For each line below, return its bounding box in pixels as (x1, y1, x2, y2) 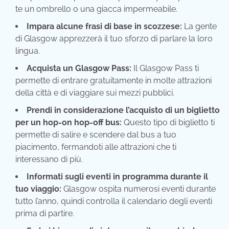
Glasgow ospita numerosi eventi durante (61, 184, 216, 194)
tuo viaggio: (15, 184, 61, 194)
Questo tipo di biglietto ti (122, 118, 215, 128)
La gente (182, 21, 217, 32)
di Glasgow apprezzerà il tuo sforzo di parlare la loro (15, 34, 213, 44)
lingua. (15, 46, 40, 56)
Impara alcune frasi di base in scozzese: (27, 21, 182, 32)
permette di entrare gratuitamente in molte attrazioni (15, 76, 212, 86)
